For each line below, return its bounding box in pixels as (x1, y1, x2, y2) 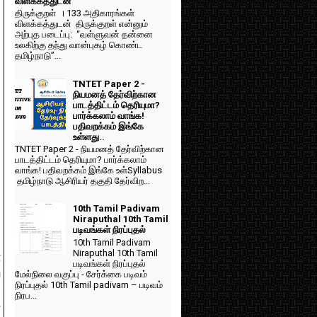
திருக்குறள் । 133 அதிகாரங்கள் (15, 8, 134, 19)
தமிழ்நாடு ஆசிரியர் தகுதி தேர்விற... (15, 175, 150, 187)
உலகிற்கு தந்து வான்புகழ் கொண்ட (15, 40, 143, 51)
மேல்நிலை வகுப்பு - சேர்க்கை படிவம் (15, 269, 147, 280)
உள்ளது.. (73, 131, 105, 142)
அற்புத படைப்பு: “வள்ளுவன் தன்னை (15, 29, 153, 40)
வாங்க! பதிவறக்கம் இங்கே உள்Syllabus (15, 165, 162, 176)
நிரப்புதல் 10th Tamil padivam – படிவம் (15, 279, 163, 291)
